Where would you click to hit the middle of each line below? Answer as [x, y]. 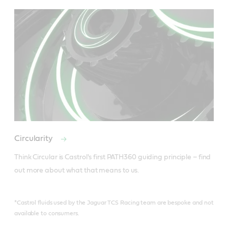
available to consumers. [47, 213]
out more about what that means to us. [77, 171]
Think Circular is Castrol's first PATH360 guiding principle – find [113, 158]
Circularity [34, 139]
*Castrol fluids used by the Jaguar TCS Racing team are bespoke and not [114, 203]
